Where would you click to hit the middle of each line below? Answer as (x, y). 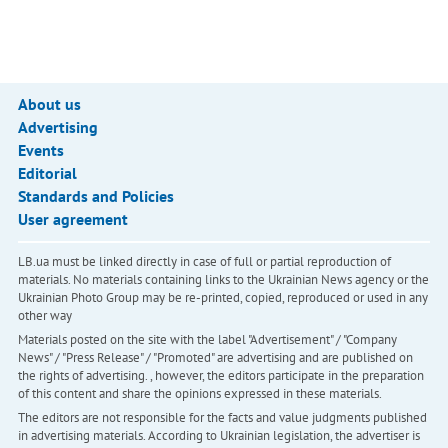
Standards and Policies (95, 196)
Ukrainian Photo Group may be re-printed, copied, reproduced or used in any (222, 297)
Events (40, 150)
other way (44, 315)
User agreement (72, 219)
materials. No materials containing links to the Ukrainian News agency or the (223, 279)
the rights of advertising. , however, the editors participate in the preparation (220, 375)
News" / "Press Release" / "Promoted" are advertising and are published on (215, 357)
